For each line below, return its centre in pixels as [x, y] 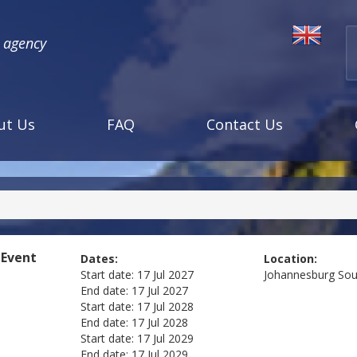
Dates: [99, 259]
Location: [291, 259]
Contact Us [245, 124]
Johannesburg [300, 275]
